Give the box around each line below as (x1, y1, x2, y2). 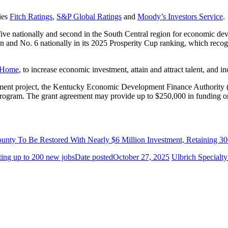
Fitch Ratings (10, 12, 52, 21)
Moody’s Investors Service (137, 12, 223, 21)
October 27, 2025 (113, 152, 169, 161)
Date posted (75, 152, 113, 161)
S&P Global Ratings (56, 12, 122, 21)
